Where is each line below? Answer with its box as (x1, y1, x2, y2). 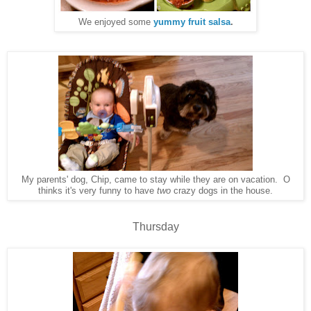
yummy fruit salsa (153, 17, 230, 27)
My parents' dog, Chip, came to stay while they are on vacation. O (21, 174, 290, 185)
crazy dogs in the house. (171, 185, 273, 196)
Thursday (132, 220, 179, 233)
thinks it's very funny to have (38, 185, 157, 196)
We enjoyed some (78, 17, 153, 27)
